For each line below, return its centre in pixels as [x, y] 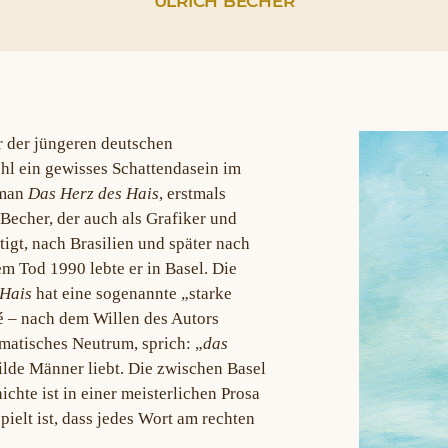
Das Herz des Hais [93, 193]
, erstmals [192, 193]
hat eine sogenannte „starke [132, 293]
